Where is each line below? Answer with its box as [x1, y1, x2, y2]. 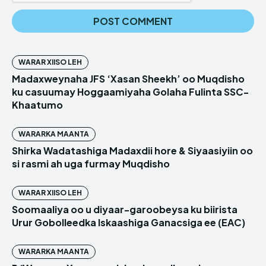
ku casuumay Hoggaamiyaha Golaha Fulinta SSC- [12, 85, 249, 99]
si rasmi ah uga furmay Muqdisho [12, 157, 170, 170]
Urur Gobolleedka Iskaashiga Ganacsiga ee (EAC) [12, 216, 245, 229]
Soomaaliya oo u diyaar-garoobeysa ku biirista [12, 203, 237, 216]
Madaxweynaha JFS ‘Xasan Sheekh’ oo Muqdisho [12, 72, 245, 85]
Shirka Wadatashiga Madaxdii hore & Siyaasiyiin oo [12, 144, 253, 157]
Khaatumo [12, 99, 63, 112]
